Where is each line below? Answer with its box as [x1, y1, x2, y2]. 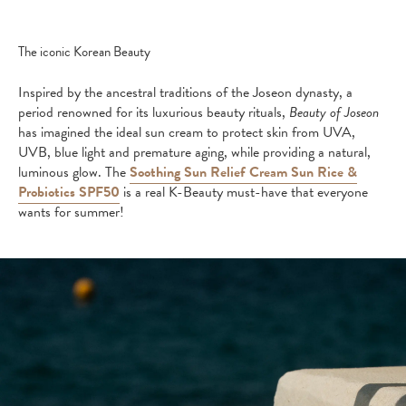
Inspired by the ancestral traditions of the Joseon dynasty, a [18, 82, 353, 103]
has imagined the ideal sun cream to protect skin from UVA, [18, 121, 355, 143]
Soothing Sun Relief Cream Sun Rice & [130, 161, 357, 183]
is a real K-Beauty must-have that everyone [120, 181, 368, 203]
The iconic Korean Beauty [18, 42, 150, 62]
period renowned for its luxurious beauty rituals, [18, 101, 289, 123]
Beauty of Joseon [289, 101, 379, 123]
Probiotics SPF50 [18, 181, 120, 203]
